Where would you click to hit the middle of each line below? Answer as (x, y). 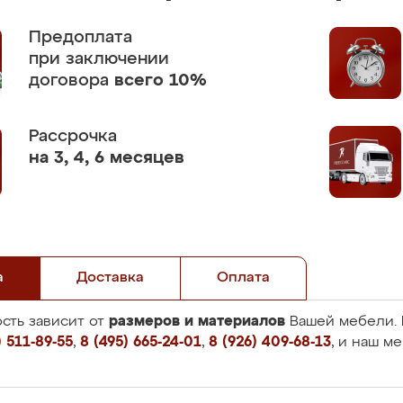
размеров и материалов (197, 321)
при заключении (99, 59)
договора (72, 81)
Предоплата (81, 37)
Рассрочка (73, 136)
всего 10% (161, 81)
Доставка (110, 278)
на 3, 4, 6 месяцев (107, 158)
